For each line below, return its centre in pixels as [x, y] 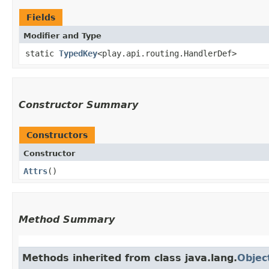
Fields [41, 17]
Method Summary [67, 219]
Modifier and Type [62, 35]
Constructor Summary [78, 104]
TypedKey [78, 53]
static [42, 53]
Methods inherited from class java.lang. [130, 258]
